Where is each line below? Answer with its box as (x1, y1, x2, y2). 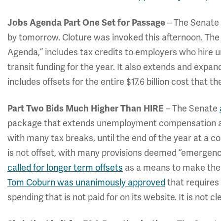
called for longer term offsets (7, 162, 123, 173)
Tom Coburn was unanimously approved (7, 177, 165, 188)
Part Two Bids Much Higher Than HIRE (7, 103, 164, 114)
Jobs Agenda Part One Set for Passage (7, 17, 165, 28)
